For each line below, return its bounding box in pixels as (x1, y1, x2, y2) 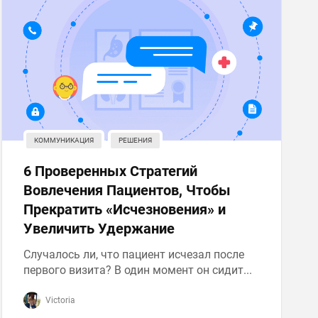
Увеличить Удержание (23, 220, 175, 237)
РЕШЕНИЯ (118, 136, 152, 144)
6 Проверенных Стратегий (23, 163, 197, 180)
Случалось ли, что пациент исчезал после (23, 248, 244, 261)
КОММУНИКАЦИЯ (33, 136, 94, 144)
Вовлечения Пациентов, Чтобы (23, 182, 231, 199)
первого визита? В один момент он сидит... (23, 263, 252, 277)
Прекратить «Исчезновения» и (23, 201, 226, 218)
